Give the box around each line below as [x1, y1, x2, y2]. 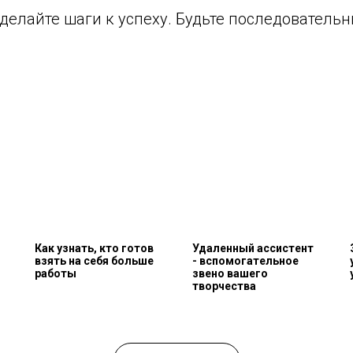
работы [35, 267, 76, 280]
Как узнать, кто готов [35, 242, 154, 255]
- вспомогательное [192, 255, 299, 267]
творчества [192, 280, 256, 292]
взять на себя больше [35, 255, 154, 267]
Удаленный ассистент [192, 242, 314, 255]
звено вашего [192, 267, 268, 280]
